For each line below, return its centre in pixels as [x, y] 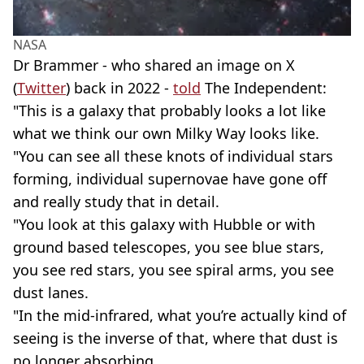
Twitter [41, 87]
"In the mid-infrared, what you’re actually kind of [180, 315]
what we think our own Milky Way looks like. [166, 133]
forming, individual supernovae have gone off [170, 178]
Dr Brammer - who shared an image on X [154, 65]
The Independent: [264, 87]
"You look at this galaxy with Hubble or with [164, 224]
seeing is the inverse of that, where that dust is [175, 338]
